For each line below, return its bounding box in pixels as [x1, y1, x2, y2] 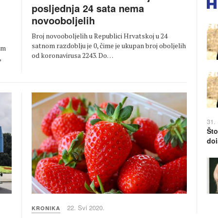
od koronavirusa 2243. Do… [32, 50, 113, 60]
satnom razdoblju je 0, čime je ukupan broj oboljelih [32, 40, 186, 50]
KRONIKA [32, 204, 60, 212]
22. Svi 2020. [67, 202, 105, 212]
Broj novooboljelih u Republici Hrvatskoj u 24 [32, 31, 167, 40]
